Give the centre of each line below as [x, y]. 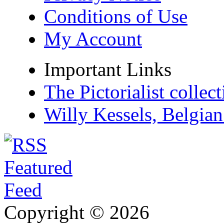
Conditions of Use [116, 16]
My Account [93, 39]
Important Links [108, 69]
